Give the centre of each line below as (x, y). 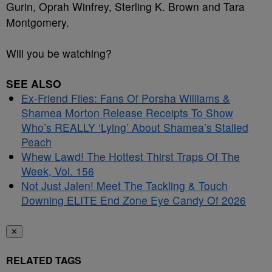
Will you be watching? (59, 53)
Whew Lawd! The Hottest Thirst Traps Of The (131, 156)
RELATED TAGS (44, 260)
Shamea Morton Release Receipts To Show (127, 113)
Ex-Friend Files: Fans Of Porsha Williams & (126, 98)
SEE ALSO (34, 83)
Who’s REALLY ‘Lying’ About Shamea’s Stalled (135, 127)
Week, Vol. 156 (58, 171)
